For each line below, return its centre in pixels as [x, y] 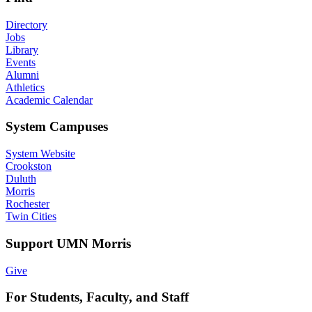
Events [21, 62]
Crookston [29, 166]
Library [22, 49]
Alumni [22, 75]
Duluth [21, 179]
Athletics [25, 87]
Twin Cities [31, 217]
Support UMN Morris [68, 243]
